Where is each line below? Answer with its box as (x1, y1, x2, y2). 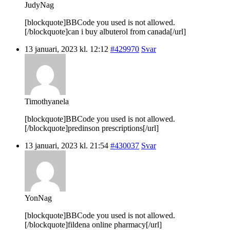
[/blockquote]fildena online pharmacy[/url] (25, 220, 162, 229)
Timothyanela (25, 97, 69, 106)
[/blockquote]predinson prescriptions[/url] (25, 123, 159, 132)
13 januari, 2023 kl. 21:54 (25, 141, 108, 150)
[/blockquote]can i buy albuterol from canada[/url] (25, 27, 186, 36)
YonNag (25, 193, 52, 202)
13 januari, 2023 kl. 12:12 (25, 44, 108, 53)
